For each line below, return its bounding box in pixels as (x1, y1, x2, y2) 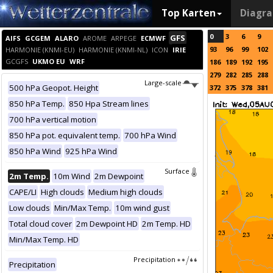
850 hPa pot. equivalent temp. (9, 130, 120, 141)
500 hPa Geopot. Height (9, 82, 98, 93)
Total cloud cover (9, 218, 72, 229)
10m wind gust (115, 202, 169, 213)
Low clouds (9, 202, 50, 213)
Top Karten (161, 7, 216, 19)
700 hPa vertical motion (9, 114, 96, 125)
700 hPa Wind (124, 130, 176, 141)
